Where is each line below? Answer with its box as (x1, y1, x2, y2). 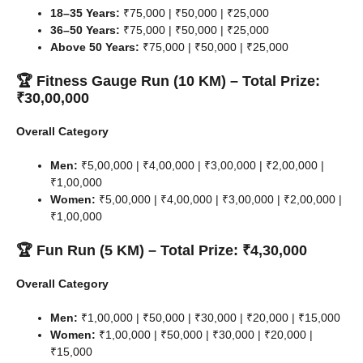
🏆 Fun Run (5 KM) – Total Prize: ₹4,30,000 (16, 242, 307, 259)
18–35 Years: (50, 6, 120, 20)
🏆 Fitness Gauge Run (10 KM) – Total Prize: (16, 73, 320, 90)
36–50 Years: (50, 23, 120, 37)
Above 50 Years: (50, 41, 139, 54)
